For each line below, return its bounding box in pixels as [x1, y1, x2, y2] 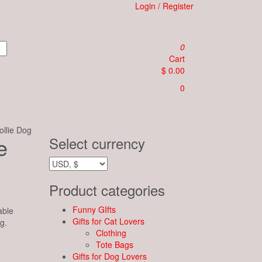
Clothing [95, 227, 126, 239]
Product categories [49, 180, 165, 200]
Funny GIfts [72, 204, 116, 215]
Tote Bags [95, 239, 133, 250]
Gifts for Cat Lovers [72, 215, 144, 227]
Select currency [49, 133, 145, 153]
